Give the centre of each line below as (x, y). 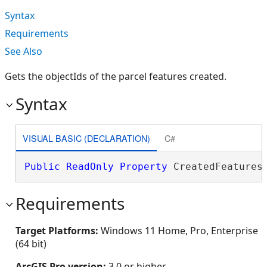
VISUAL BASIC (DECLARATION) (86, 138)
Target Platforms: (58, 231)
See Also (24, 51)
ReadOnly (90, 167)
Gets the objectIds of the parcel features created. (116, 76)
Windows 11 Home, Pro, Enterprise (179, 231)
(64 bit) (31, 244)
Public (42, 167)
